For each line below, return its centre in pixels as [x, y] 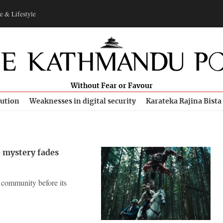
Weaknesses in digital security [83, 101]
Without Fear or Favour [111, 86]
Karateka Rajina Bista [184, 101]
